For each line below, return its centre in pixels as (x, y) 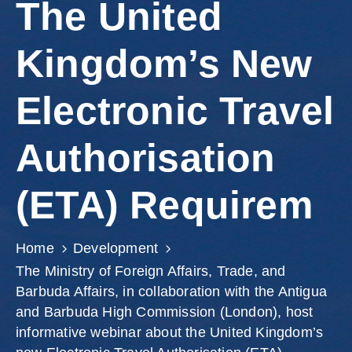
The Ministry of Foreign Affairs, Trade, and (151, 271)
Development (116, 249)
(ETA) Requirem (164, 205)
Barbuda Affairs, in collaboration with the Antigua (172, 292)
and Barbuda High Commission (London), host (165, 312)
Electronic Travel (175, 111)
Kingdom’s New (164, 64)
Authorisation (146, 158)
